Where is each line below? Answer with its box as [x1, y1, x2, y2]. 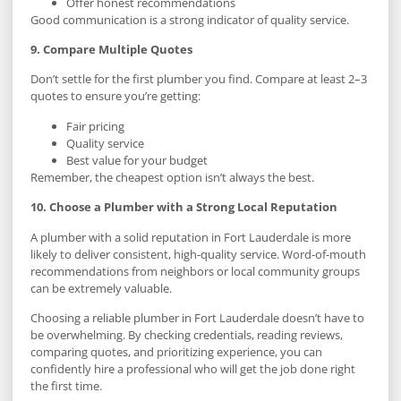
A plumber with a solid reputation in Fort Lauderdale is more [30, 228, 351, 245]
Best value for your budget [66, 151, 208, 168]
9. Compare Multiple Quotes [30, 41, 192, 58]
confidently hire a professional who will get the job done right [30, 361, 355, 378]
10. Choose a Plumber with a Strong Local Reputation [30, 199, 337, 216]
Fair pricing [66, 117, 124, 134]
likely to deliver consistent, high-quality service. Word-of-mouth [30, 245, 366, 262]
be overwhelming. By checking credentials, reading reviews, [30, 327, 343, 344]
